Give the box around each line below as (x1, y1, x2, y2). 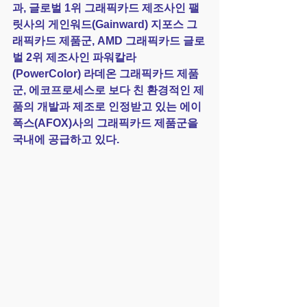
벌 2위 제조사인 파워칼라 (12, 51, 136, 64)
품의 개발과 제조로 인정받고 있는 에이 (12, 101, 201, 113)
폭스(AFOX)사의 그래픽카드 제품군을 (12, 117, 201, 130)
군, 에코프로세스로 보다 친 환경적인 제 (12, 84, 204, 97)
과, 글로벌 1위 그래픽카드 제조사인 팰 (12, 2, 199, 14)
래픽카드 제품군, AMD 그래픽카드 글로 (12, 35, 205, 47)
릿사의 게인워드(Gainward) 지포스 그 (12, 19, 197, 31)
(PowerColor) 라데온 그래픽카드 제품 (12, 68, 199, 80)
